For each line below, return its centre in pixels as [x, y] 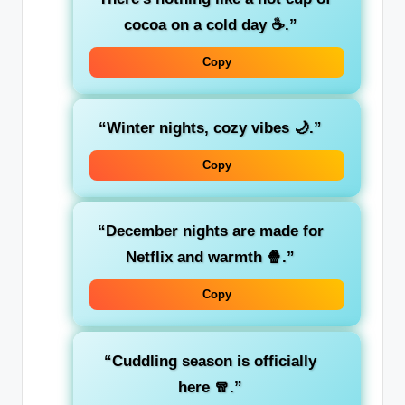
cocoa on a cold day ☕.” [210, 25]
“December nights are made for [210, 231]
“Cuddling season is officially [210, 361]
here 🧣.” [210, 387]
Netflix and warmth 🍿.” [210, 258]
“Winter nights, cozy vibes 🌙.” [210, 128]
